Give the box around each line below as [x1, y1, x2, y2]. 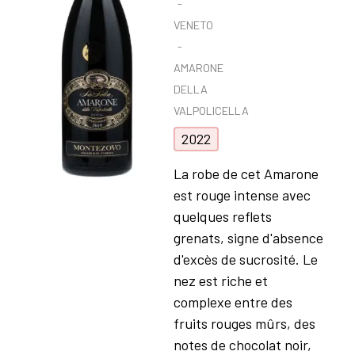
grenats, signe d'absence [173, 229, 323, 247]
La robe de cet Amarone [173, 165, 319, 183]
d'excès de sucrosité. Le [173, 250, 318, 269]
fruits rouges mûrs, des [173, 315, 315, 333]
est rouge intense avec [173, 186, 311, 204]
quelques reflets [173, 208, 272, 226]
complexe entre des [173, 293, 292, 311]
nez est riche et [173, 272, 268, 290]
